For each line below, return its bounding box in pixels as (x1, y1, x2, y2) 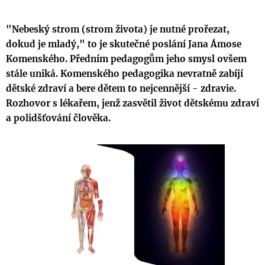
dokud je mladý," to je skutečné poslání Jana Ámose (6, 38, 241, 50)
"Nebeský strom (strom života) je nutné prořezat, (6, 24, 230, 35)
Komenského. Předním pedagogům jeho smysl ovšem (6, 53, 247, 64)
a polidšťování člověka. (6, 112, 111, 124)
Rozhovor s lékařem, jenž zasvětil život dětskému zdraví (6, 98, 259, 109)
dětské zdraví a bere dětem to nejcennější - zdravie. (6, 83, 236, 94)
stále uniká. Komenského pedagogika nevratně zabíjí (6, 68, 243, 79)
